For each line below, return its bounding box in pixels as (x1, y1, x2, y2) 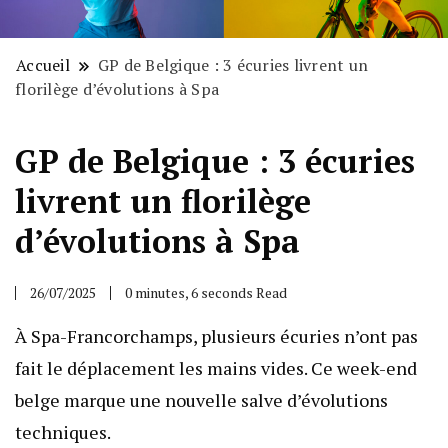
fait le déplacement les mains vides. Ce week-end (15, 356, 417, 381)
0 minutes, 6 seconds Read (125, 283, 287, 303)
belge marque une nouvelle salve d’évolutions (15, 388, 388, 413)
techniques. (15, 420, 111, 445)
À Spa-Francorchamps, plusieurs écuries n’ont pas (15, 324, 418, 349)
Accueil (16, 54, 70, 77)
